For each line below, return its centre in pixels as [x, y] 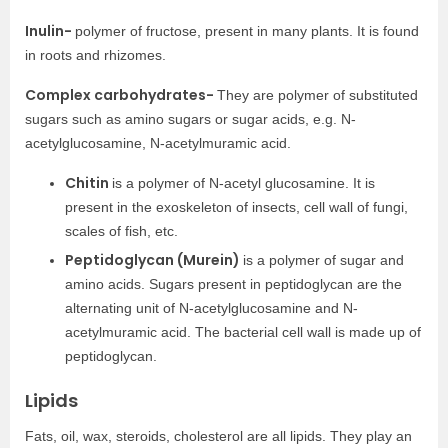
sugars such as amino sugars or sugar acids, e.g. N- [190, 119]
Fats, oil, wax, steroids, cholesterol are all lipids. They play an [218, 436]
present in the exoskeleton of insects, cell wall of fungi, [236, 207]
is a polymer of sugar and [323, 260]
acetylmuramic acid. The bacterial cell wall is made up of [243, 332]
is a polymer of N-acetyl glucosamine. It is [243, 183]
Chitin [88, 183]
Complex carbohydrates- [121, 95]
